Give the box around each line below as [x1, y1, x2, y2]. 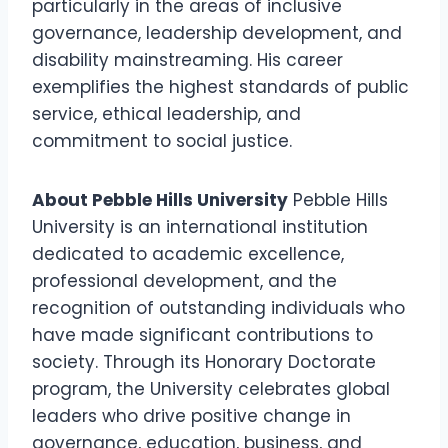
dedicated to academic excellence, [32, 242, 344, 267]
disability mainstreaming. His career [32, 48, 343, 73]
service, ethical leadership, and [32, 102, 301, 127]
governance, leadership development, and [32, 21, 402, 46]
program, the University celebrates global [32, 377, 390, 402]
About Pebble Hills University [32, 188, 288, 213]
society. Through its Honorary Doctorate [32, 350, 376, 375]
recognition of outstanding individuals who [32, 296, 405, 321]
